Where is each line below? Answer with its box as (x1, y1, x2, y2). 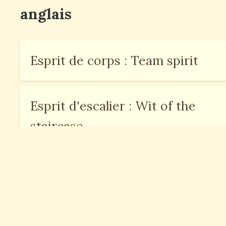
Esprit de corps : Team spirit (30, 52, 198, 69)
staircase (30, 118, 83, 135)
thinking (30, 184, 79, 200)
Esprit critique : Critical (30, 163, 168, 180)
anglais (20, 5, 72, 23)
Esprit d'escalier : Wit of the (30, 98, 196, 115)
